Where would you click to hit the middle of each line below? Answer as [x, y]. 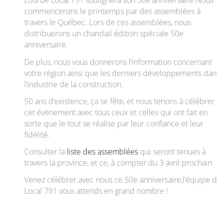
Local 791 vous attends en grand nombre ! [96, 191]
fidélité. [37, 134]
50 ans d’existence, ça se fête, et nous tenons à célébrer [119, 101]
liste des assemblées [102, 152]
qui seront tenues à [172, 152]
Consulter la [46, 152]
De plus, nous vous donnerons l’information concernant [118, 62]
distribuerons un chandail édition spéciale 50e [104, 33]
